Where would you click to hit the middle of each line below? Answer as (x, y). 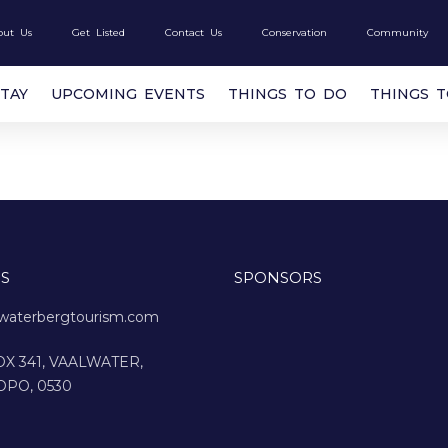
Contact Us (194, 32)
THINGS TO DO (288, 94)
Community (398, 32)
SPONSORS (278, 277)
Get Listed (99, 32)
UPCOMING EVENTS (128, 94)
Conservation (295, 32)
